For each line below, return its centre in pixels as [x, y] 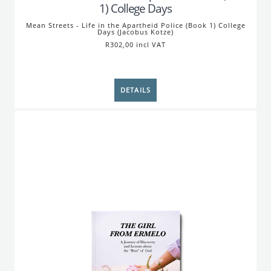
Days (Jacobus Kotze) [135, 32]
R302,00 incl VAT [135, 45]
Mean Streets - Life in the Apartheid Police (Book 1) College [135, 25]
